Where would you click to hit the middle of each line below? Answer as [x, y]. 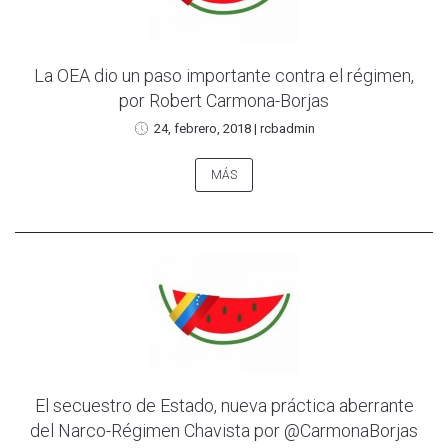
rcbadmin [287, 128]
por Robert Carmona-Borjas [224, 100]
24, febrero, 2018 [202, 128]
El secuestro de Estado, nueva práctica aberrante [224, 405]
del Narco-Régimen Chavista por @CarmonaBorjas [224, 430]
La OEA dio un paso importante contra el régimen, [224, 75]
